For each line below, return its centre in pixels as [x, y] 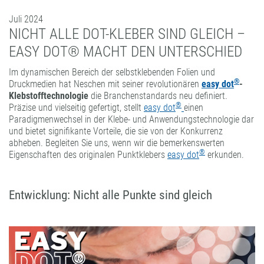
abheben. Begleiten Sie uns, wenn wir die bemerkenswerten [117, 143]
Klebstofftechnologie [49, 95]
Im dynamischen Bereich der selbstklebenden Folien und [112, 72]
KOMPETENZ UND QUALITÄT [61, 26]
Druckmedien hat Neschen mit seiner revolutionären [105, 84]
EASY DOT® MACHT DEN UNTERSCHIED [126, 51]
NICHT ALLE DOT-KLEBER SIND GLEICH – [127, 34]
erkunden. [225, 154]
